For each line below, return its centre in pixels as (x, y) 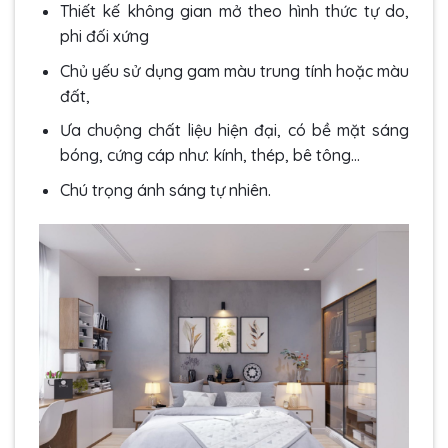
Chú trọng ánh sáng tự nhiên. (167, 189)
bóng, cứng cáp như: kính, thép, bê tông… (209, 155)
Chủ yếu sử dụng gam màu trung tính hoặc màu (234, 70)
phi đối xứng (104, 35)
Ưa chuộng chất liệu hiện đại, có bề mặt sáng (234, 130)
